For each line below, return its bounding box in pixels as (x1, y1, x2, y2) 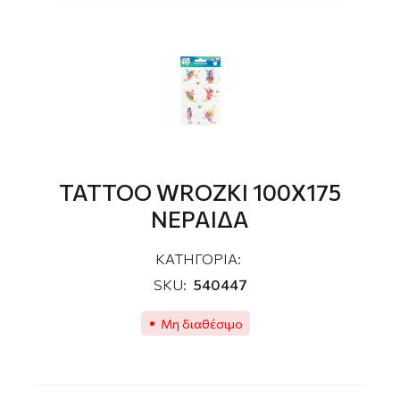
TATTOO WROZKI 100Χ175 (59, 179, 341, 206)
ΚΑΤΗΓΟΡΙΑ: (154, 250, 241, 268)
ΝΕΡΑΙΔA (151, 205, 249, 233)
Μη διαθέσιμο (161, 315, 243, 331)
